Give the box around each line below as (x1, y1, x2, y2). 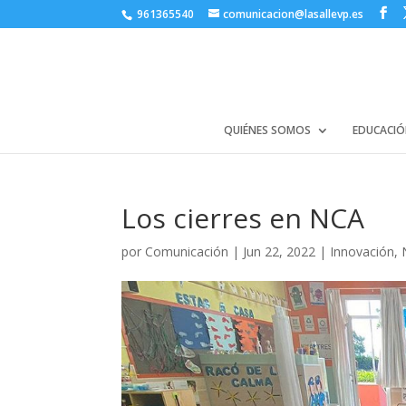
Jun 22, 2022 (243, 243, 316, 260)
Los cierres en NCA (121, 199, 365, 237)
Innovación (330, 243, 395, 260)
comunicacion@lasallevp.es (223, 6, 364, 22)
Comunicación (145, 243, 229, 260)
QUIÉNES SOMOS (223, 122, 311, 138)
